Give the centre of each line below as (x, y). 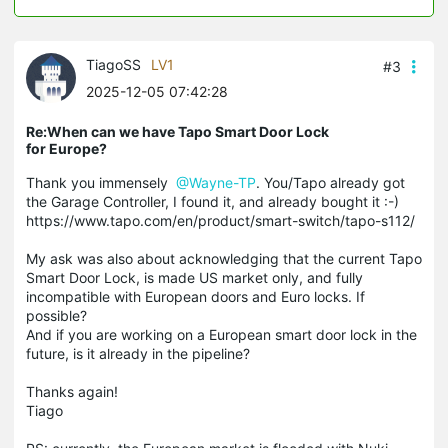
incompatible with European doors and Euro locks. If (195, 296)
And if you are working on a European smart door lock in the (221, 334)
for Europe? (66, 148)
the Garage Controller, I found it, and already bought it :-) (214, 201)
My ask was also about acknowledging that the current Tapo (224, 258)
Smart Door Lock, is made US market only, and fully (194, 277)
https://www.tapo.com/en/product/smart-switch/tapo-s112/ (222, 220)
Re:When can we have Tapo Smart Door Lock (177, 131)
